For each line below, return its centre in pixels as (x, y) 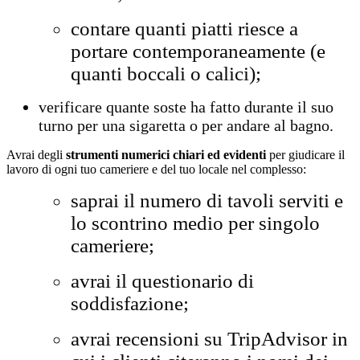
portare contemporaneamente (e (198, 51)
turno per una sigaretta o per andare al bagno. (186, 126)
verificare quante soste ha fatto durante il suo (186, 107)
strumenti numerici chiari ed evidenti (166, 155)
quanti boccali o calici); (166, 74)
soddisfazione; (130, 304)
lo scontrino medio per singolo (195, 223)
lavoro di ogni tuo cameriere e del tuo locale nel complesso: (156, 170)
